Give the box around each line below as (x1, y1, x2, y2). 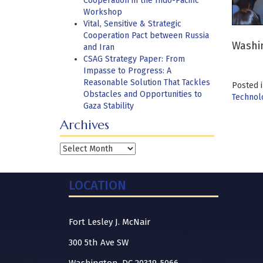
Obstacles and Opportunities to (83, 89, 202, 99)
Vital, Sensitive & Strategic (83, 19, 181, 29)
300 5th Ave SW (69, 237, 129, 248)
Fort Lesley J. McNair (69, 217, 150, 227)
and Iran (83, 42, 114, 52)
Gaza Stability (83, 101, 134, 111)
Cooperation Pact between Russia (83, 31, 209, 41)
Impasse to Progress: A (83, 66, 171, 76)
